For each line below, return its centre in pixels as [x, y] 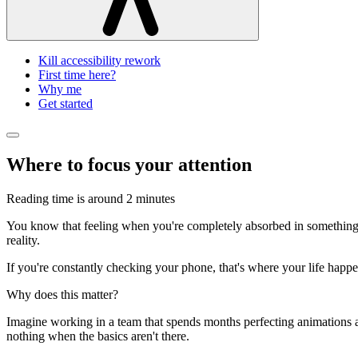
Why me [60, 89]
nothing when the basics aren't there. [98, 336]
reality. [23, 240]
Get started [66, 103]
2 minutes [151, 198]
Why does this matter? [62, 294]
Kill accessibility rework [99, 60]
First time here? [77, 74]
